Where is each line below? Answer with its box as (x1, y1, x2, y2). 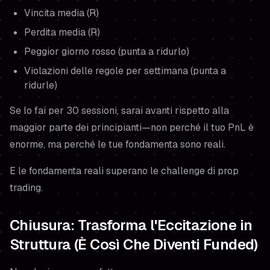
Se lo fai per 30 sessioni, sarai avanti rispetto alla (10, 104, 229, 117)
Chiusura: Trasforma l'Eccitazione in (10, 216, 253, 234)
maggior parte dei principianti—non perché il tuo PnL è (10, 121, 254, 134)
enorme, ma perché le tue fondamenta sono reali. (10, 138, 225, 151)
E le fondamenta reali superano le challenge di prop (10, 165, 239, 177)
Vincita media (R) (24, 7, 99, 19)
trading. (10, 181, 43, 194)
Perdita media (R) (24, 26, 100, 39)
